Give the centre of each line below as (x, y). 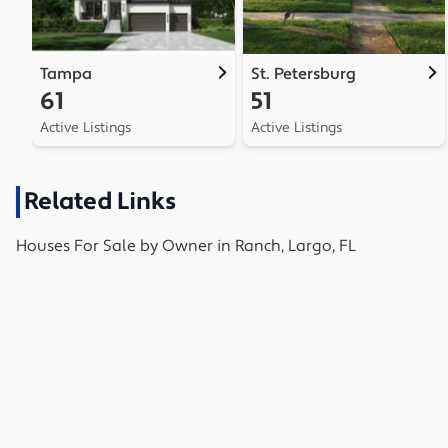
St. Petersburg (303, 73)
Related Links (100, 201)
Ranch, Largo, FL (295, 245)
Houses (43, 245)
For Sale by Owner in (152, 245)
